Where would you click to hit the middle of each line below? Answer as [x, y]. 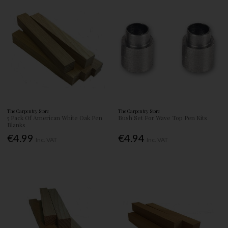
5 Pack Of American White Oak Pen [55, 118]
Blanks [17, 125]
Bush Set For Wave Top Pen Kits [163, 118]
